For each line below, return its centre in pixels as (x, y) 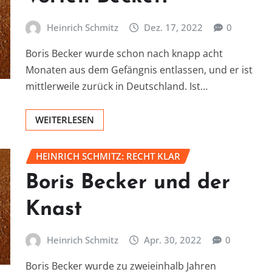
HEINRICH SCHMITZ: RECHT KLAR (108, 156)
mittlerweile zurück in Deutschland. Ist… (117, 87)
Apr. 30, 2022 (173, 240)
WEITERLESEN (65, 120)
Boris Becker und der (128, 183)
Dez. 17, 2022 (174, 27)
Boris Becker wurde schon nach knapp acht (124, 54)
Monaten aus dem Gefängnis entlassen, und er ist (139, 70)
